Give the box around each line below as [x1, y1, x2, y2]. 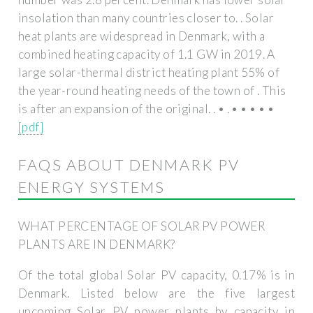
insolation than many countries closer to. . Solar [18, 10, 275, 26]
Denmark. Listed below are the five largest [18, 285, 295, 300]
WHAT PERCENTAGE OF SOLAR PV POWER [18, 219, 265, 234]
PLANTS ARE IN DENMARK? [18, 237, 175, 252]
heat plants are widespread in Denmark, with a [18, 29, 265, 44]
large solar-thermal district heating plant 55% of [18, 65, 280, 80]
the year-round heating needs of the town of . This [18, 83, 286, 99]
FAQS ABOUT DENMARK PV [18, 156, 240, 175]
